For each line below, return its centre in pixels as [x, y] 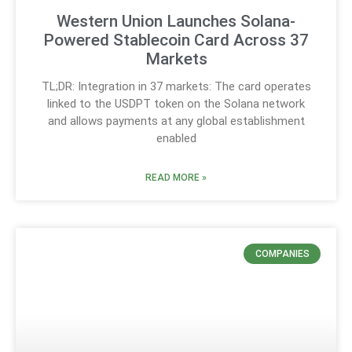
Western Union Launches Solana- [176, 21]
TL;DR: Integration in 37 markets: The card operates [176, 86]
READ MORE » [176, 177]
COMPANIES [282, 254]
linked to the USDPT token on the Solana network [176, 103]
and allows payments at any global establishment [176, 121]
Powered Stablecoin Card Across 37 [176, 40]
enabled [176, 138]
